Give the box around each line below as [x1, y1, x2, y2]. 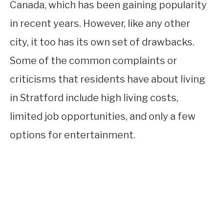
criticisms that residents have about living [10, 73, 205, 85]
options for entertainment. [10, 129, 135, 141]
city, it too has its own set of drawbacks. [10, 36, 195, 48]
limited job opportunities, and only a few [10, 110, 196, 122]
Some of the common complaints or [10, 54, 177, 66]
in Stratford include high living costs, [10, 91, 178, 104]
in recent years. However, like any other [10, 17, 190, 29]
